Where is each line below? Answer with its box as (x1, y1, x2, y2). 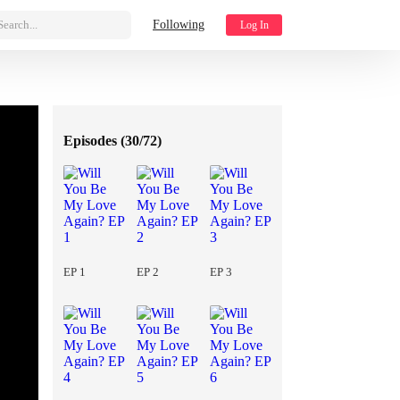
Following (153, 18, 204, 31)
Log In (239, 19, 269, 31)
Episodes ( (63, 133, 125, 149)
